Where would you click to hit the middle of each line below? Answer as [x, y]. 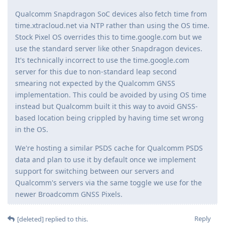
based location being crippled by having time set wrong [109, 118]
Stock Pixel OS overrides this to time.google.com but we [108, 37]
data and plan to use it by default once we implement [105, 159]
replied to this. [66, 219]
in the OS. [32, 129]
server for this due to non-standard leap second [96, 71]
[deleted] [30, 219]
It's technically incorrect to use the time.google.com [102, 60]
